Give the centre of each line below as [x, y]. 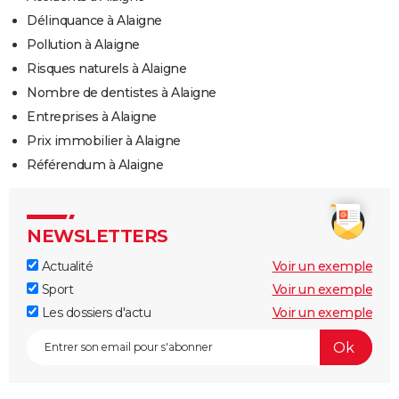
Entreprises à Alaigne [92, 117]
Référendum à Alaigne [95, 165]
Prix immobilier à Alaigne [104, 141]
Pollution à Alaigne [83, 45]
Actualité [65, 267]
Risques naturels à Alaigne [106, 69]
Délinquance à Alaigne [94, 21]
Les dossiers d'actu [94, 313]
